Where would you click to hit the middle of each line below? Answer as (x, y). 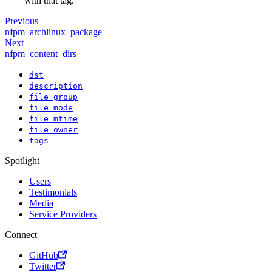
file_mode (51, 107)
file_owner (53, 129)
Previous (22, 21)
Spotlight (22, 160)
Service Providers (63, 214)
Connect (21, 234)
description (56, 86)
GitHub (44, 255)
